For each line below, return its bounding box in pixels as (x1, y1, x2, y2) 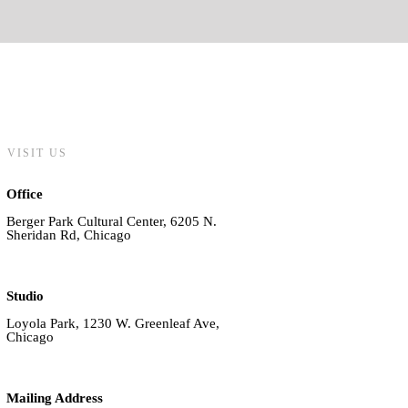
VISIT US (7, 147, 67, 160)
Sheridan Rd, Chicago (6, 228, 131, 243)
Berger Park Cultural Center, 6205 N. (6, 214, 217, 229)
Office (6, 187, 43, 202)
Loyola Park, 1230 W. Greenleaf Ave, (6, 316, 219, 331)
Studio (6, 289, 44, 304)
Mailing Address (6, 391, 103, 406)
